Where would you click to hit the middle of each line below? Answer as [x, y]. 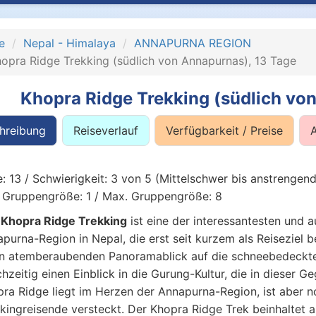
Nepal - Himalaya [69, 43]
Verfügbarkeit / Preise [224, 130]
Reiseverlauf [105, 130]
